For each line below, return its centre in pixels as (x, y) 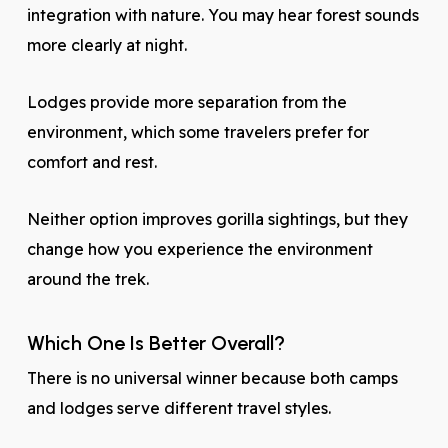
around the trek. (87, 279)
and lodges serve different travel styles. (178, 408)
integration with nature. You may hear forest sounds (222, 15)
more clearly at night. (106, 45)
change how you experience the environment (199, 249)
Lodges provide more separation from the (186, 102)
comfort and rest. (91, 162)
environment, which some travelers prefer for (197, 132)
